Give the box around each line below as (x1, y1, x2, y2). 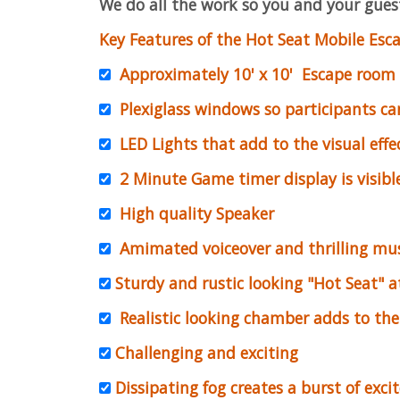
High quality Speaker (111, 203, 279, 224)
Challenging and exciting (111, 342, 298, 363)
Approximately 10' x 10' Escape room (111, 63, 396, 85)
